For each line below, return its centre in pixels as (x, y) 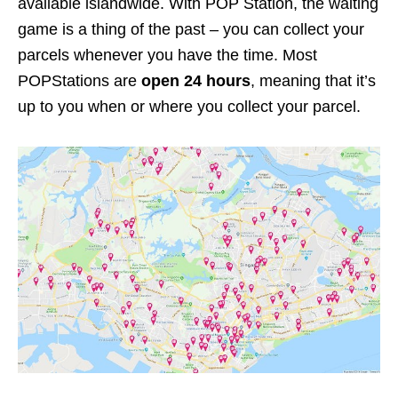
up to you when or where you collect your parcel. (189, 107)
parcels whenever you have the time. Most (167, 56)
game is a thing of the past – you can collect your (191, 30)
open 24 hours (196, 81)
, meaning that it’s (313, 81)
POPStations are (80, 81)
